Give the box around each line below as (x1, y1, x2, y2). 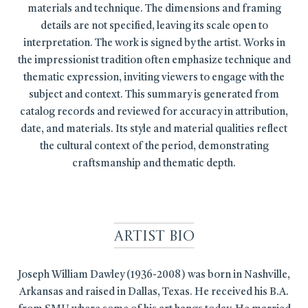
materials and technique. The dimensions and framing (27, 3, 281, 14)
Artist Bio (113, 229, 195, 244)
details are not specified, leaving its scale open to (40, 21, 268, 32)
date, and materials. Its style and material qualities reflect (21, 124, 287, 135)
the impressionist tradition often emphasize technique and (17, 55, 291, 66)
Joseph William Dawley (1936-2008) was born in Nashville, (18, 269, 290, 280)
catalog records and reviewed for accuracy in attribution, (20, 107, 288, 118)
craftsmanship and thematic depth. (72, 158, 236, 169)
